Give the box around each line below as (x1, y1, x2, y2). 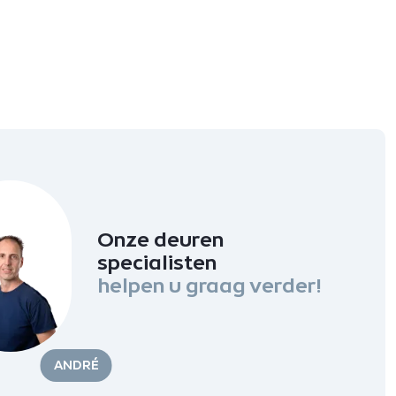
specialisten (97, 249, 217, 274)
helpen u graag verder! (97, 272, 322, 297)
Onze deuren (97, 226, 224, 251)
